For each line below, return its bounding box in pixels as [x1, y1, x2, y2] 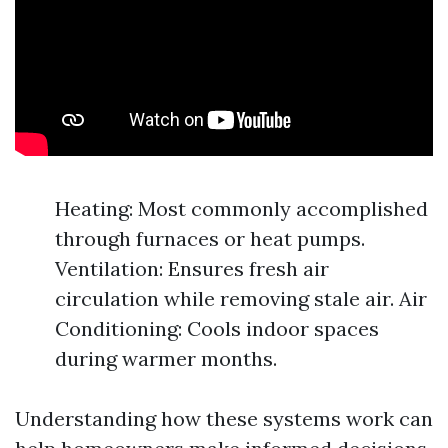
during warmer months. [55, 346, 277, 371]
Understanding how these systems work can [15, 406, 433, 431]
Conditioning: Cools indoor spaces [55, 316, 379, 341]
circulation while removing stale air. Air [55, 286, 427, 311]
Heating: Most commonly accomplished [55, 196, 428, 221]
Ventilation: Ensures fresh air [55, 256, 329, 281]
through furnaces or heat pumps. [55, 226, 365, 251]
